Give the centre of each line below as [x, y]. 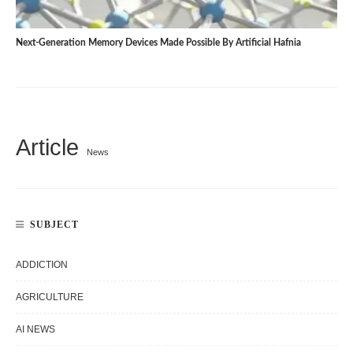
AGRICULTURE [50, 297]
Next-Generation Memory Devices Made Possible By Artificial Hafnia [158, 43]
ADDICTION [42, 265]
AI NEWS [35, 330]
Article [47, 147]
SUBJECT [54, 225]
